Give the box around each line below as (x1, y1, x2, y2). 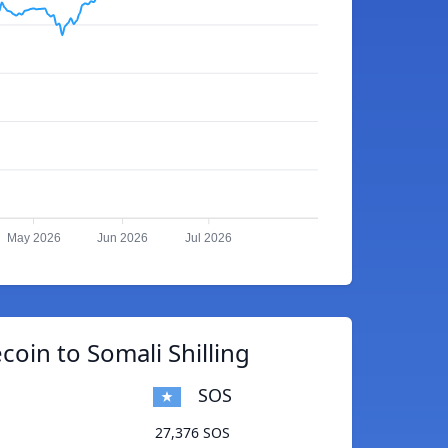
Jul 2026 (185, 231, 233, 246)
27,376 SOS (155, 423, 230, 443)
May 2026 (6, 231, 61, 246)
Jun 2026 (97, 231, 149, 246)
